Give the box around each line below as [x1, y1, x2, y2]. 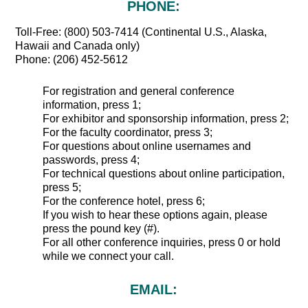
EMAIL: [130, 282, 178, 298]
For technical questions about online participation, [43, 168, 285, 180]
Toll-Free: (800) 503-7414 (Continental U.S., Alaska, [15, 26, 267, 38]
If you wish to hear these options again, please [43, 209, 268, 221]
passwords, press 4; [43, 154, 140, 166]
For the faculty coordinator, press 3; [43, 126, 213, 139]
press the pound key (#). [43, 223, 160, 235]
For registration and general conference [43, 85, 235, 98]
